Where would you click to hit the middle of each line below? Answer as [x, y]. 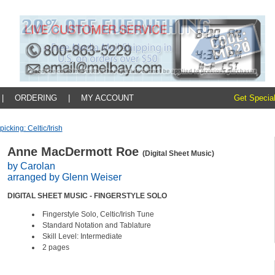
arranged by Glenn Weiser [64, 177]
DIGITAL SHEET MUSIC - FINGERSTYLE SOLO [88, 196]
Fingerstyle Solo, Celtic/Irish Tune [99, 214]
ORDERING [36, 98]
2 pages [56, 247]
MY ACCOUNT [107, 98]
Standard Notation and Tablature [97, 225]
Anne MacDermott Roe [75, 152]
